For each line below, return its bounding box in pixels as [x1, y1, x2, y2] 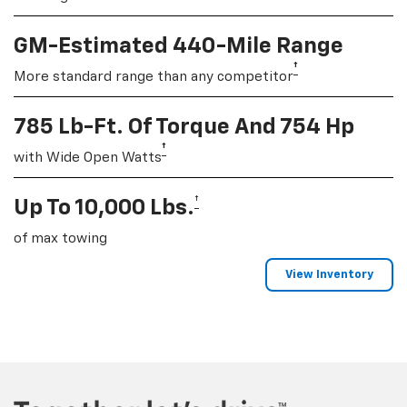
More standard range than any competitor [14, 70, 293, 84]
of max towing [14, 232, 107, 246]
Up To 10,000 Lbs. [14, 197, 194, 220]
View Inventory [285, 269, 373, 282]
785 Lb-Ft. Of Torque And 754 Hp [14, 116, 354, 139]
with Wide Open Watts [14, 151, 162, 165]
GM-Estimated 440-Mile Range [14, 35, 343, 58]
